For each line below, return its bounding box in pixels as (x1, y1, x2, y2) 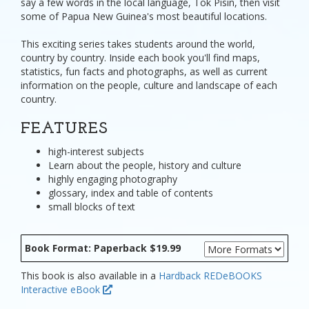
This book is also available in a (21, 268, 159, 282)
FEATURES (21, 121, 108, 137)
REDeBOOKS (203, 268, 262, 282)
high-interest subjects (48, 145, 144, 158)
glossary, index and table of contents (48, 186, 213, 199)
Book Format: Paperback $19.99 (25, 241, 181, 255)
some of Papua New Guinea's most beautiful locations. (21, 10, 267, 23)
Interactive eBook (21, 282, 103, 296)
